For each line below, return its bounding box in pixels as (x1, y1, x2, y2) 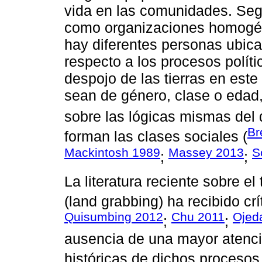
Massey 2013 (168, 145, 244, 159)
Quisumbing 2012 (64, 210, 163, 224)
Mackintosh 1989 (64, 145, 160, 159)
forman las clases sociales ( (64, 128, 247, 145)
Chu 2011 (171, 210, 225, 224)
